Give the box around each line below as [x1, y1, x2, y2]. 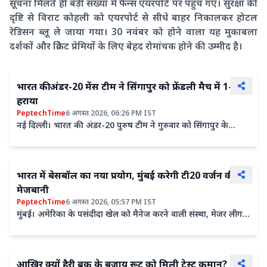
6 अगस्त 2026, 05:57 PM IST [66, 196, 156, 207]
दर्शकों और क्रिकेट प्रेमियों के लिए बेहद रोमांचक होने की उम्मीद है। [10, 39, 242, 52]
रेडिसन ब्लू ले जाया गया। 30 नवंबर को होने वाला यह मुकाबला [10, 24, 257, 38]
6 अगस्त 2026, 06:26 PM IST [66, 107, 156, 118]
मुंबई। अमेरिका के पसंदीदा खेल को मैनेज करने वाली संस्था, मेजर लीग [17, 207, 243, 219]
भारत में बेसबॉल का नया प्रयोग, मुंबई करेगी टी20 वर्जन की [17, 168, 233, 182]
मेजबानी [17, 182, 49, 196]
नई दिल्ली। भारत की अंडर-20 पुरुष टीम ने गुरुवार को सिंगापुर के [17, 119, 228, 131]
